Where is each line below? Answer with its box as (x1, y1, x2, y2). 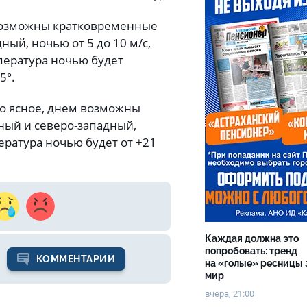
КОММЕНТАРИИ (36, 254, 116, 265)
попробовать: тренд (205, 245, 297, 256)
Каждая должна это (205, 233, 299, 244)
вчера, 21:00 (205, 288, 254, 299)
